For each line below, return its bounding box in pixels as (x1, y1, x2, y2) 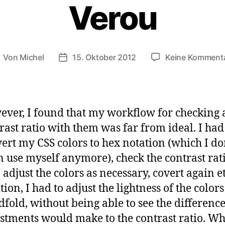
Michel (20, 52, 44, 62)
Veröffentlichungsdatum (62, 53, 154, 63)
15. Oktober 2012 (72, 52, 137, 62)
